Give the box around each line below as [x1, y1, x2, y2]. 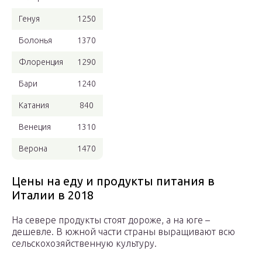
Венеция [19, 122, 51, 132]
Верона [19, 144, 47, 154]
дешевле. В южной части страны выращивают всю [12, 226, 235, 237]
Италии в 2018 [12, 188, 94, 202]
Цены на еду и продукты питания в [12, 174, 215, 188]
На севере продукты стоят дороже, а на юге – [12, 215, 210, 226]
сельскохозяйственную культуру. [12, 238, 157, 249]
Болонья [19, 36, 52, 46]
